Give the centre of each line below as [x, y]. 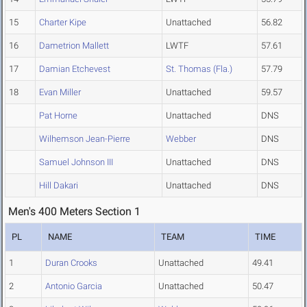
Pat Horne [58, 116]
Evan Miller [60, 93]
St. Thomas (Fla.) [199, 69]
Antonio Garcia [74, 286]
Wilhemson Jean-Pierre [85, 139]
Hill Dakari [59, 186]
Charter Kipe [63, 23]
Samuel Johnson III [76, 162]
